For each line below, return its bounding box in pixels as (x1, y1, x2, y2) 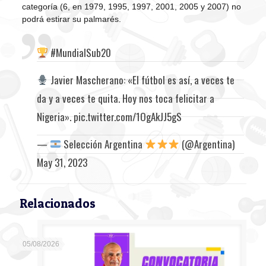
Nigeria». (36, 109, 74, 124)
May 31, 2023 (36, 154, 87, 170)
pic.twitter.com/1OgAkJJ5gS (73, 109, 182, 124)
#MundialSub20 (50, 45, 112, 60)
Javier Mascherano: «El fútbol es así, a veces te (48, 72, 235, 87)
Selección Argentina (61, 136, 145, 151)
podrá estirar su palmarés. (21, 14, 121, 24)
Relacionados (20, 195, 96, 211)
